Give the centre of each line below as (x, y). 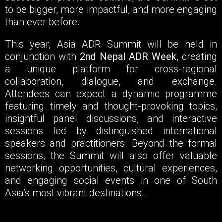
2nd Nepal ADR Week (128, 57)
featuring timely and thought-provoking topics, (111, 106)
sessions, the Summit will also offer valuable (111, 156)
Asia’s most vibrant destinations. (75, 193)
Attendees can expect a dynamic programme (111, 94)
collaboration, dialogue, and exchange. (111, 82)
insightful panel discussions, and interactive (111, 119)
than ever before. (42, 22)
